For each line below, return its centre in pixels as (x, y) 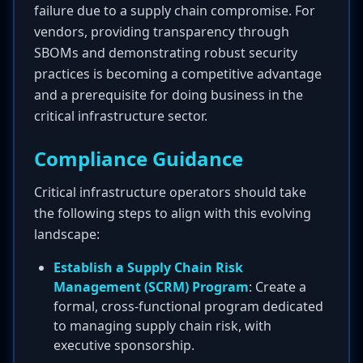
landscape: (67, 234)
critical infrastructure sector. (121, 116)
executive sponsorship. (124, 345)
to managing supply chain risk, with (162, 326)
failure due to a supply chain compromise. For (175, 11)
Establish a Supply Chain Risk (148, 267)
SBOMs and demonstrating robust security (166, 53)
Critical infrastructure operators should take (170, 192)
